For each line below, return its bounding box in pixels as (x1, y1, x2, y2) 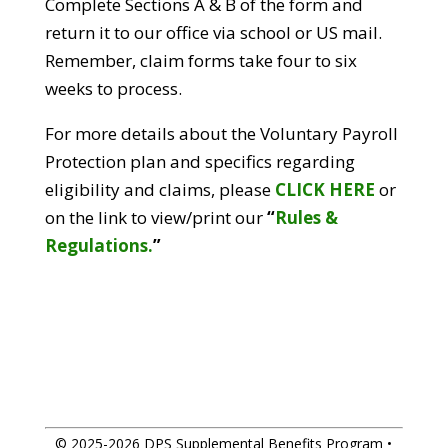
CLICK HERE (274, 178, 375, 202)
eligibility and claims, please (44, 178, 275, 202)
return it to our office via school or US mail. (44, 21, 382, 45)
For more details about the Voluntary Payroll (44, 122, 398, 146)
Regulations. (44, 234, 153, 258)
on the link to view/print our (44, 206, 267, 230)
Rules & (274, 206, 338, 230)
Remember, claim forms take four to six (44, 49, 357, 73)
